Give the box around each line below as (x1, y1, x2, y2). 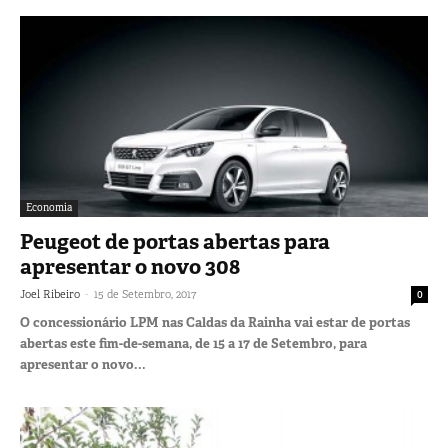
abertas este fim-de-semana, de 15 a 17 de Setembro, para (20, 335, 367, 353)
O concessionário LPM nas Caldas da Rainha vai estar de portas (20, 314, 410, 332)
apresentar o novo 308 (20, 253, 240, 282)
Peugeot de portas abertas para (20, 228, 330, 257)
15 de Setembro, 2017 (94, 287, 196, 302)
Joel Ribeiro (20, 287, 80, 302)
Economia (26, 201, 72, 215)
